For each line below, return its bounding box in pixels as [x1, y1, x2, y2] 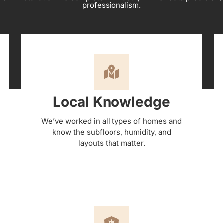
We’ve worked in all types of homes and [41, 116, 182, 126]
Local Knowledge [53, 93, 170, 110]
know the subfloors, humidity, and [52, 127, 171, 137]
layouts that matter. [78, 138, 145, 148]
